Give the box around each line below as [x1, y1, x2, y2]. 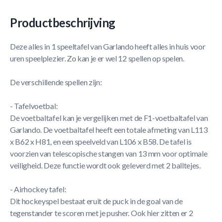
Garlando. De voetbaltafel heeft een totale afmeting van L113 [10, 125, 208, 134]
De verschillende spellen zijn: [10, 77, 102, 87]
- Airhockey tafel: [10, 184, 66, 194]
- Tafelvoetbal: [10, 101, 58, 111]
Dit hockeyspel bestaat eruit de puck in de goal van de [10, 196, 183, 206]
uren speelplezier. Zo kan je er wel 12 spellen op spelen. [10, 54, 184, 63]
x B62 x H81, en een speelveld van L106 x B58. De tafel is [10, 137, 192, 146]
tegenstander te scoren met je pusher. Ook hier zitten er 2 [10, 208, 193, 218]
